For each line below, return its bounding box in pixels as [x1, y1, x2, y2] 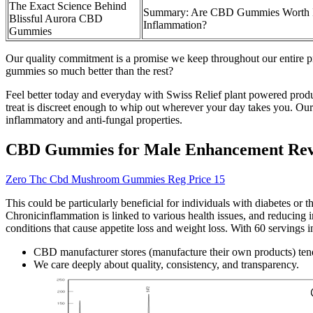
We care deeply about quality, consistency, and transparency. [34, 259, 299, 271]
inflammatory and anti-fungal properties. [6, 114, 182, 126]
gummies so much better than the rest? [6, 65, 173, 78]
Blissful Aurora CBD [9, 13, 103, 25]
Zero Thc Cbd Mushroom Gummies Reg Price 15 [6, 173, 225, 186]
